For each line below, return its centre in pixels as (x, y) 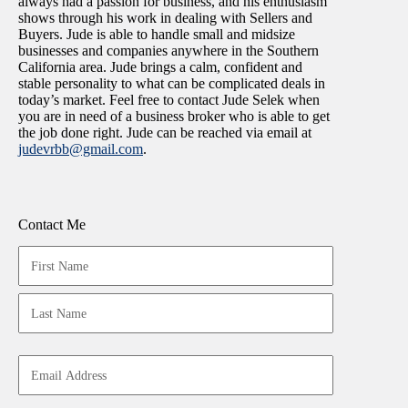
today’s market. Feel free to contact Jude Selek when (169, 99)
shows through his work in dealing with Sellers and (165, 17)
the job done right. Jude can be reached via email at (165, 132)
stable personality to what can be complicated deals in (172, 83)
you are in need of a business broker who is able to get (174, 116)
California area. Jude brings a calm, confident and (160, 66)
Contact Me (52, 224)
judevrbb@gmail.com (81, 148)
